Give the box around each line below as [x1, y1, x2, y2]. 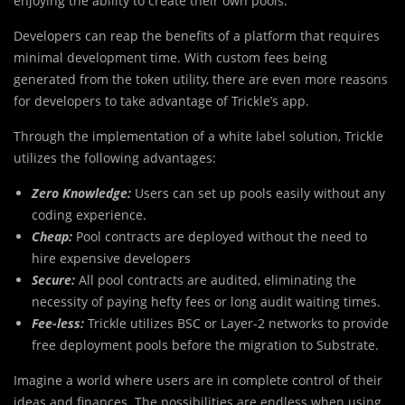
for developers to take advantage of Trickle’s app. [14, 92, 309, 110]
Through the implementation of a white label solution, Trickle [14, 127, 383, 146]
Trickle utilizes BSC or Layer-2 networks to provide [88, 315, 389, 333]
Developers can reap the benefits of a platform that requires [14, 27, 380, 45]
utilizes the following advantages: [14, 149, 216, 167]
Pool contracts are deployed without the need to [76, 228, 367, 246]
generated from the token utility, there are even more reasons [14, 71, 388, 89]
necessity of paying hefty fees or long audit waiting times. [32, 293, 381, 311]
